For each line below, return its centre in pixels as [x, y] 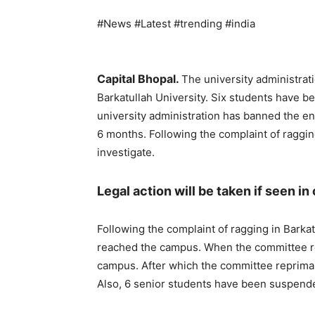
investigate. [126, 153]
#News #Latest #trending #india [176, 24]
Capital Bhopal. [139, 79]
